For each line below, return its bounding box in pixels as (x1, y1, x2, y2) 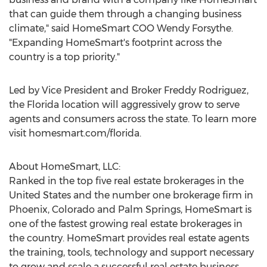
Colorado (52, 204, 95, 215)
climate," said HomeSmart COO (9, 23, 157, 34)
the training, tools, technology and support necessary (9, 247, 254, 258)
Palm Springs (118, 204, 181, 215)
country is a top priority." (9, 51, 120, 63)
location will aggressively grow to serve (59, 99, 240, 110)
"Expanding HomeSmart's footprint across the (9, 37, 222, 48)
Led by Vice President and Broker (9, 85, 164, 96)
